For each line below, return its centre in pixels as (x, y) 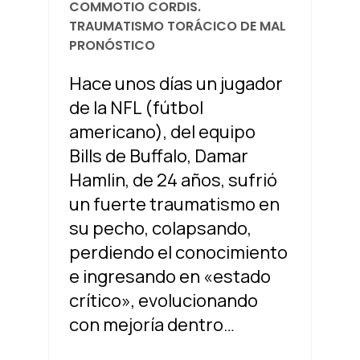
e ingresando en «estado (170, 277)
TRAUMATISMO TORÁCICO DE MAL (177, 27)
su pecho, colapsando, (160, 229)
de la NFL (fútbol (136, 108)
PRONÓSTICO (112, 46)
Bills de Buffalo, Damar (158, 156)
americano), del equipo (162, 132)
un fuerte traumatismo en (174, 205)
